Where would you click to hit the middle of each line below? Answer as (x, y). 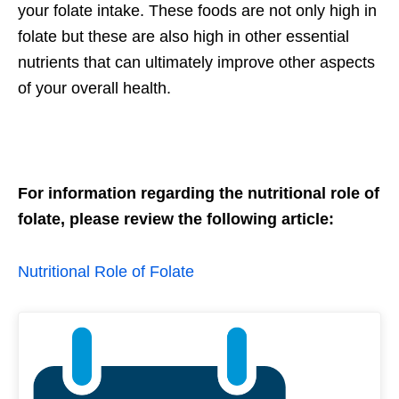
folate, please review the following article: (176, 219)
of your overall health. (94, 88)
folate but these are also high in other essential (183, 36)
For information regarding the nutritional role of (199, 193)
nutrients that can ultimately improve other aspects (196, 62)
